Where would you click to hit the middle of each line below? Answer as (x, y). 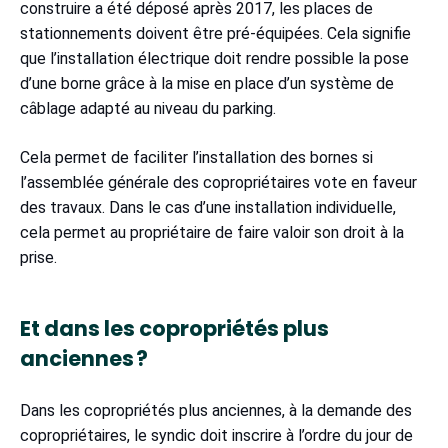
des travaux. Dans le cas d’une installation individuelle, (208, 208)
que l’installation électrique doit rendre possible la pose (214, 59)
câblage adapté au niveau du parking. (152, 109)
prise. (42, 258)
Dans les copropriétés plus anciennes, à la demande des (216, 411)
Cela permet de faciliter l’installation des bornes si (196, 158)
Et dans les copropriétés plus (174, 329)
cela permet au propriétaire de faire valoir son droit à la (212, 233)
